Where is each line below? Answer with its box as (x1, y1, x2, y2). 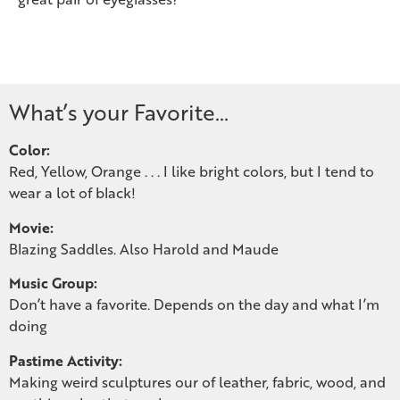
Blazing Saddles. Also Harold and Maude (9, 237, 279, 259)
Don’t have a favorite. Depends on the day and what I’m (9, 294, 379, 315)
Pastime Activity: (9, 349, 122, 371)
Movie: (9, 216, 54, 237)
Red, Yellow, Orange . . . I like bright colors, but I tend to (9, 161, 374, 182)
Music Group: (9, 272, 97, 294)
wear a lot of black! (9, 182, 136, 204)
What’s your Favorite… (9, 97, 229, 128)
